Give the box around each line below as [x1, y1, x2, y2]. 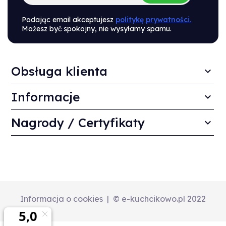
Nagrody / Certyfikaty [11, 115, 145, 130]
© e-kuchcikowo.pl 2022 [113, 193, 206, 204]
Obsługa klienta [11, 63, 107, 79]
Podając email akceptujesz [22, 15, 116, 24]
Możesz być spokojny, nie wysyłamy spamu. [22, 24, 172, 33]
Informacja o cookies [20, 193, 103, 204]
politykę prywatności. [116, 15, 191, 24]
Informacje [11, 89, 80, 104]
